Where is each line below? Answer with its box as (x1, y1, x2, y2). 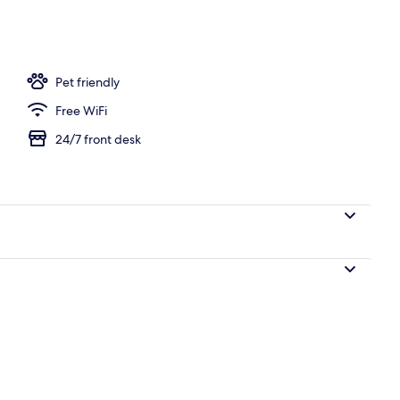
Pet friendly (55, 73, 120, 90)
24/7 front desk (55, 130, 141, 147)
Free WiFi (55, 102, 107, 119)
